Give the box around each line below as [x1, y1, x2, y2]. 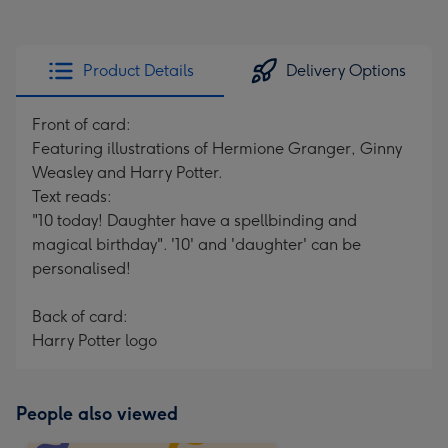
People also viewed [16, 403, 178, 425]
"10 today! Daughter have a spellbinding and [32, 211, 357, 230]
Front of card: [32, 115, 131, 134]
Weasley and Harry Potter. [32, 163, 223, 182]
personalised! [32, 259, 131, 278]
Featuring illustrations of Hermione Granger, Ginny [32, 139, 402, 158]
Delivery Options [286, 61, 406, 80]
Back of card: [32, 307, 128, 326]
